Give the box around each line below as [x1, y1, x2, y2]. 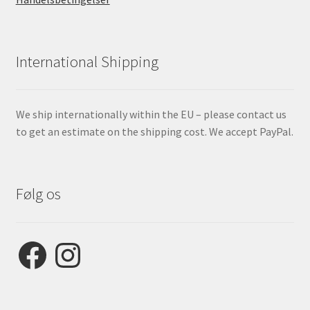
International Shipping [15, 51, 158, 71]
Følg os [15, 184, 61, 204]
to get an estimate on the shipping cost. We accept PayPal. [15, 125, 293, 139]
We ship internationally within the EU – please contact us [15, 107, 286, 122]
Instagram [50, 236, 101, 250]
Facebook [15, 236, 60, 250]
